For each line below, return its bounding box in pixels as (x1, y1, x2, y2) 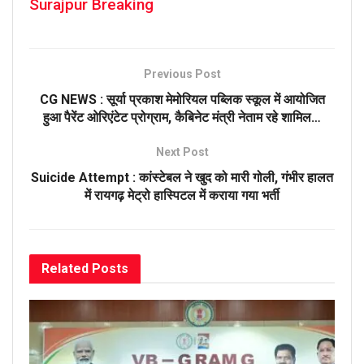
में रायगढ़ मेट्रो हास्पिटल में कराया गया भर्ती (84, 188, 279, 204)
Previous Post (143, 67, 221, 81)
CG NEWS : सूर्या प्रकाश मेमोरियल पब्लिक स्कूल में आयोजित (39, 92, 325, 108)
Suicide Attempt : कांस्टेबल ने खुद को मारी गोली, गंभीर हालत (31, 170, 333, 186)
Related (41, 261, 89, 277)
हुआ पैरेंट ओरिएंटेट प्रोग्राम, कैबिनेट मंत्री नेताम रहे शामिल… (43, 110, 321, 126)
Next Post (155, 145, 209, 159)
